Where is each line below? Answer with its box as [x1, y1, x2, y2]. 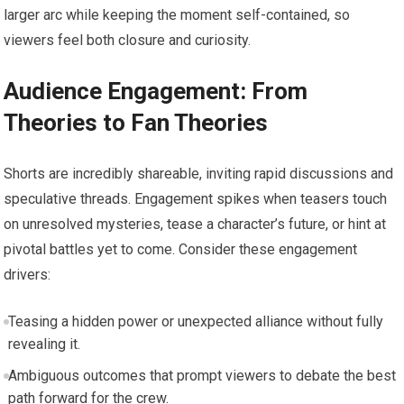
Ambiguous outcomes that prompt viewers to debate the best [7, 366, 396, 384]
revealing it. [7, 335, 80, 353]
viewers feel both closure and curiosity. [4, 31, 252, 49]
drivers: [4, 265, 51, 283]
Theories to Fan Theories [4, 108, 269, 136]
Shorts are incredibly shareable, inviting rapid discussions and [4, 164, 394, 182]
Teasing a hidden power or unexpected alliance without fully [7, 312, 383, 330]
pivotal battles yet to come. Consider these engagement [4, 240, 358, 258]
